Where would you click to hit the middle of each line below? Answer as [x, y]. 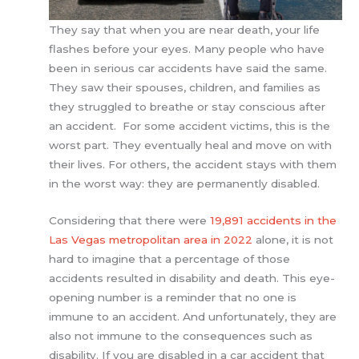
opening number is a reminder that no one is [173, 298]
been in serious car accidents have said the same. [188, 69]
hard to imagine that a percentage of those [170, 259]
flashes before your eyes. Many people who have [187, 49]
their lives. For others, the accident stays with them [193, 165]
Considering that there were [130, 221]
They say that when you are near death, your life [185, 30]
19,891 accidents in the [274, 221]
